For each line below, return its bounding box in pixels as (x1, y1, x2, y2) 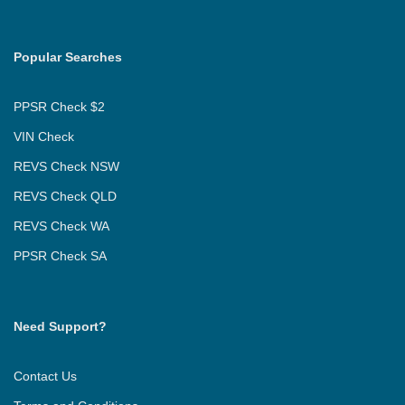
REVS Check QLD (14, 189, 117, 204)
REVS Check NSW (14, 159, 119, 174)
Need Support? (14, 319, 107, 334)
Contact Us (14, 369, 77, 384)
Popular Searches (14, 50, 122, 65)
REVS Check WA (14, 219, 109, 234)
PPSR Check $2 (14, 99, 105, 115)
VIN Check (14, 129, 74, 145)
